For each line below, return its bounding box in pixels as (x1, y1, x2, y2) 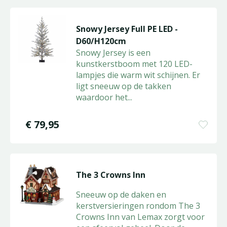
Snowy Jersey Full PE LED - (75, 23, 178, 34)
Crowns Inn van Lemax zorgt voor (75, 211, 205, 222)
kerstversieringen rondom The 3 (75, 200, 200, 211)
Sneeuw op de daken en (75, 189, 166, 200)
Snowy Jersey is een (75, 47, 150, 58)
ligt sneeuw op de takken (75, 81, 171, 92)
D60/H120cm (75, 35, 126, 47)
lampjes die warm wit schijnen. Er (75, 69, 200, 81)
